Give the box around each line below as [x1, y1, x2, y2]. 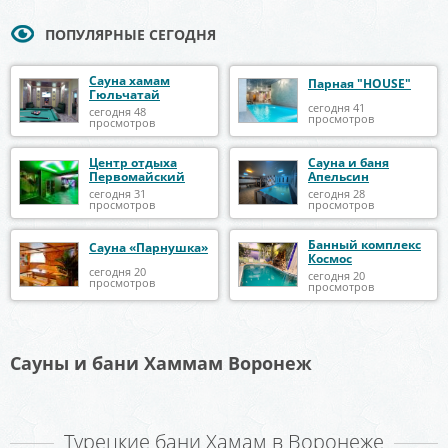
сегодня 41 [308, 100, 365, 116]
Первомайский [89, 167, 185, 185]
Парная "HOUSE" [308, 75, 411, 93]
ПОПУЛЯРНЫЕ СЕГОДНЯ [45, 24, 216, 44]
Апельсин [308, 167, 369, 185]
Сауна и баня [308, 153, 389, 171]
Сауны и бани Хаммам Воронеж [10, 350, 312, 375]
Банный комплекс [308, 235, 421, 253]
